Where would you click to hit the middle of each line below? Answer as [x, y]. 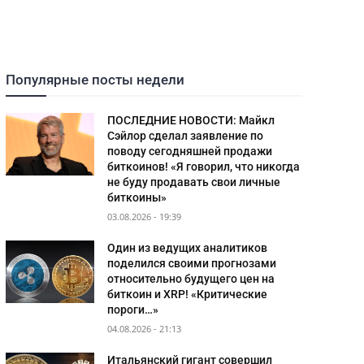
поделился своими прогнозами [192, 264]
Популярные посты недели [95, 80]
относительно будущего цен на [191, 279]
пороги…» [133, 310]
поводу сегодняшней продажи [190, 152]
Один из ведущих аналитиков [188, 248]
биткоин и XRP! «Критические [188, 295]
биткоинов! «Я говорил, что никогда [204, 167]
